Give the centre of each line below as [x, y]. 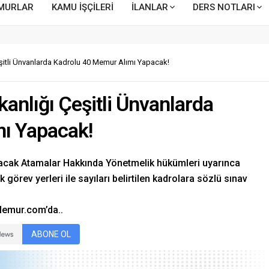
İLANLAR [150, 7]
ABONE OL [51, 234]
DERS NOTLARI [224, 7]
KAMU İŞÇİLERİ [83, 7]
